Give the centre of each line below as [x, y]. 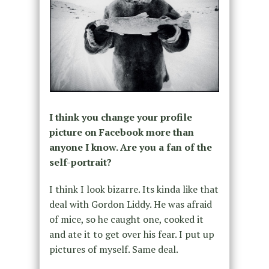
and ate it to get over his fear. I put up [131, 234]
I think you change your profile [120, 117]
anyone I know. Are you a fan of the [130, 147]
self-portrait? [80, 162]
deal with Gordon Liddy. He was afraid [130, 204]
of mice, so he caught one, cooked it [126, 219]
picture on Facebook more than [121, 132]
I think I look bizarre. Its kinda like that [134, 189]
